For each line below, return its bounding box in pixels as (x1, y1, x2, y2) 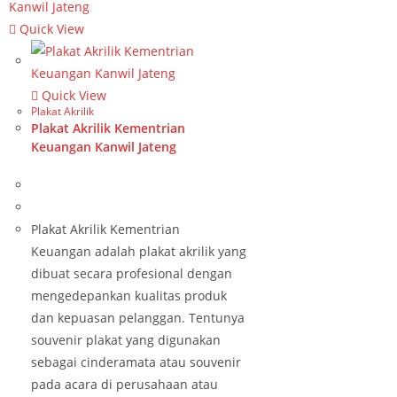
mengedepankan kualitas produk (31, 287, 227, 304)
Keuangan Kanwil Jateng (31, 138, 176, 155)
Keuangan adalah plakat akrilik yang (31, 243, 246, 260)
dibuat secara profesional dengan (31, 265, 232, 282)
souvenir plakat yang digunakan (31, 331, 221, 348)
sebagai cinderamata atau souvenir (31, 354, 241, 370)
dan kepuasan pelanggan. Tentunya (31, 309, 245, 326)
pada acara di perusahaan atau (31, 376, 218, 393)
